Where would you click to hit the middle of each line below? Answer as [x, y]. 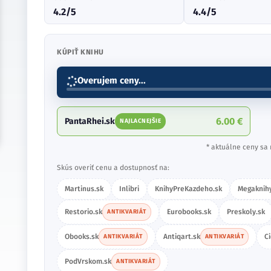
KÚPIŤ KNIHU [80, 52]
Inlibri [129, 189]
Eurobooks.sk [189, 212]
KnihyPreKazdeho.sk [188, 189]
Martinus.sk [84, 189]
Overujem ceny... [112, 80]
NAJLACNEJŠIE [140, 121]
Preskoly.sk [246, 212]
